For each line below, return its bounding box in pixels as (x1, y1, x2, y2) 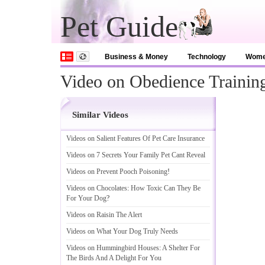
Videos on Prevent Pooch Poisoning (66, 167, 167, 176)
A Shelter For (162, 244, 200, 252)
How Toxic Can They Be (131, 184, 201, 192)
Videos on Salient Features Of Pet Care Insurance (66, 134, 205, 143)
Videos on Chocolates (66, 184, 127, 192)
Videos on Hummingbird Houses (66, 244, 159, 252)
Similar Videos (72, 110, 128, 119)
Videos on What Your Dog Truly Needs (66, 227, 178, 235)
